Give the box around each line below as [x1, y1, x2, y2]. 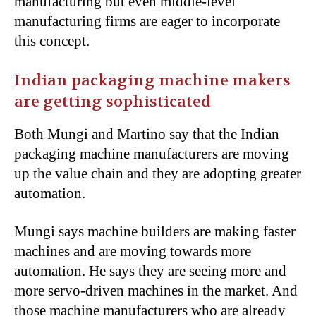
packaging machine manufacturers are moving [14, 145, 289, 162]
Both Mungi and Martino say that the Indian [14, 126, 279, 142]
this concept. [14, 32, 90, 49]
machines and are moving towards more [14, 243, 251, 260]
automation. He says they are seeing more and [14, 262, 286, 279]
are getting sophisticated [14, 92, 211, 111]
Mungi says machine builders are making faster [14, 223, 296, 240]
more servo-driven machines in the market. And [14, 282, 298, 299]
